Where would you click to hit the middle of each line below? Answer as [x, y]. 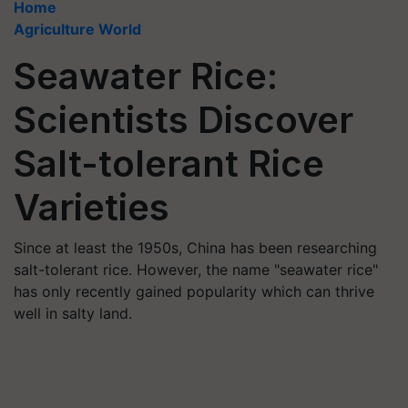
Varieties [92, 207]
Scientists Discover [184, 120]
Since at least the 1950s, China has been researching [195, 248]
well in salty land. [73, 313]
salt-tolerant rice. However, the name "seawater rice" [196, 270]
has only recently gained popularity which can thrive [194, 291]
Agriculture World [77, 29]
